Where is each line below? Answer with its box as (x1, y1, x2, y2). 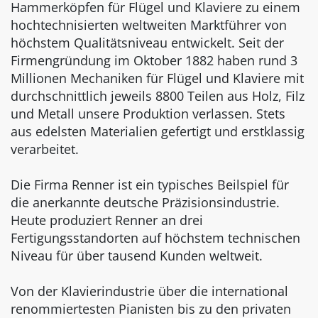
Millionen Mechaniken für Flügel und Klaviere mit (11, 70, 304, 87)
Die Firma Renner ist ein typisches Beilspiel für (11, 176, 289, 194)
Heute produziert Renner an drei (11, 212, 203, 229)
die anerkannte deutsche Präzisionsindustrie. (11, 194, 280, 212)
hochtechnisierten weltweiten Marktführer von (11, 16, 287, 34)
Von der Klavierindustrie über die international (11, 283, 288, 300)
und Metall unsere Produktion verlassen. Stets (11, 105, 285, 123)
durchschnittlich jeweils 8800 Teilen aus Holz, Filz (11, 87, 305, 105)
